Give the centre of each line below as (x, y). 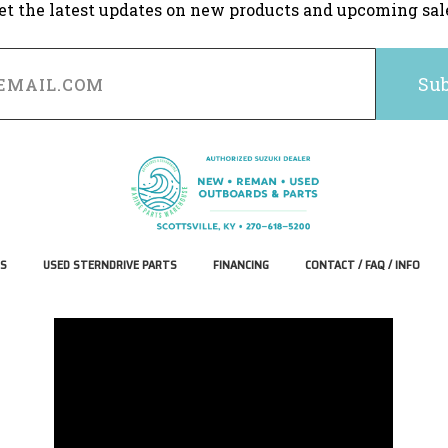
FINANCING (240, 264)
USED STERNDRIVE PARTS (109, 264)
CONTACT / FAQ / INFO (362, 264)
